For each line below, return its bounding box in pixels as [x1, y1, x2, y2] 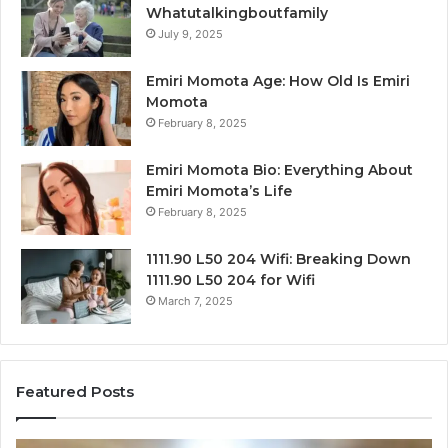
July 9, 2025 [158, 27, 223, 42]
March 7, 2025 [158, 294, 233, 309]
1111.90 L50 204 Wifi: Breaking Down [146, 250, 411, 269]
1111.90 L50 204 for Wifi [146, 271, 315, 290]
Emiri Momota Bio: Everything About [146, 161, 413, 180]
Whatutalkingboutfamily [146, 4, 328, 23]
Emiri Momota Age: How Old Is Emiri [146, 72, 410, 91]
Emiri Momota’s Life [146, 182, 292, 201]
